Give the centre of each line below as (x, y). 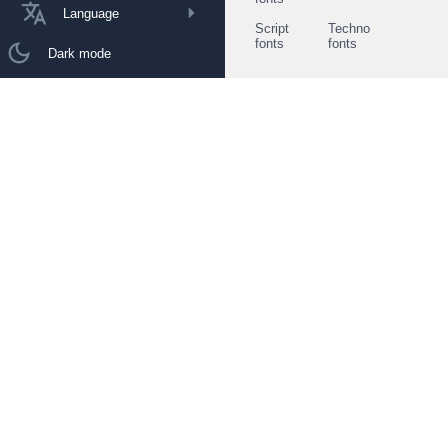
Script (272, 28)
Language (91, 13)
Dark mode (79, 53)
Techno (349, 28)
